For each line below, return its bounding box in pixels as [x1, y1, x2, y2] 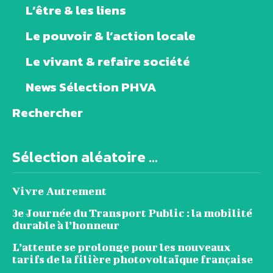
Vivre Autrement [12, 185, 107, 198]
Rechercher [12, 103, 83, 122]
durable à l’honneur [12, 219, 119, 232]
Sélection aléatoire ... [12, 146, 158, 168]
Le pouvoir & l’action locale [26, 26, 196, 46]
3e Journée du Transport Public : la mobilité [12, 207, 252, 220]
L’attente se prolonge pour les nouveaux [12, 241, 231, 254]
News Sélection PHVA [26, 77, 157, 97]
